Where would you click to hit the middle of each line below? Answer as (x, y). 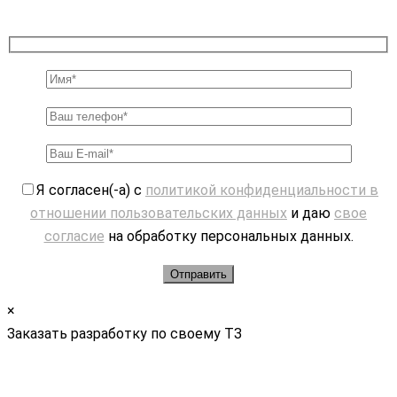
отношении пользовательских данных (159, 214)
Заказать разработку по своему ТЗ (125, 334)
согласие (74, 237)
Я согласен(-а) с (91, 191)
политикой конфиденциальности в (262, 191)
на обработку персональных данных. (229, 237)
